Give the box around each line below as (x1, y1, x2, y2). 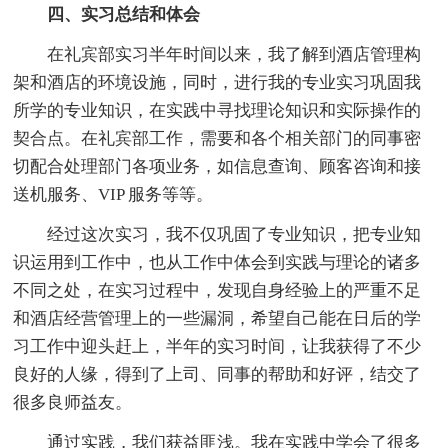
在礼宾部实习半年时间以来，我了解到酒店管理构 (13, 44, 422, 64)
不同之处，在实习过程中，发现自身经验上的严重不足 (13, 280, 422, 300)
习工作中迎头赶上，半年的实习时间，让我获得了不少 (13, 336, 422, 356)
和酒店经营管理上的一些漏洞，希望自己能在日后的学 (13, 308, 422, 328)
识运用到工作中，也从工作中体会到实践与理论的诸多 (13, 252, 422, 272)
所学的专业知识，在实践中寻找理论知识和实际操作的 (13, 100, 422, 120)
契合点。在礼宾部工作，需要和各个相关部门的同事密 (13, 128, 422, 148)
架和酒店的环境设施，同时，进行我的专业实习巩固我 (13, 72, 422, 92)
